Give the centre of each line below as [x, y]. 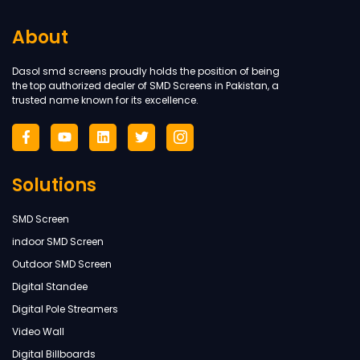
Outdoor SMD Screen [62, 264]
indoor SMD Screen [58, 241]
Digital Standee [50, 286]
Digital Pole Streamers [65, 309]
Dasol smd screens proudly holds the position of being [146, 72]
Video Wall [38, 331]
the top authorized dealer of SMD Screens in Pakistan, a [145, 86]
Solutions [54, 185]
